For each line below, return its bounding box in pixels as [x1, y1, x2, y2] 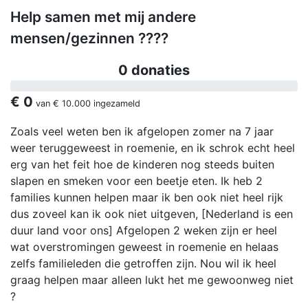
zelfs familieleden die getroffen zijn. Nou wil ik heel [10, 256, 276, 271]
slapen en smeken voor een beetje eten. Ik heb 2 [10, 174, 263, 188]
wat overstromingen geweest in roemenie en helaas [10, 240, 278, 254]
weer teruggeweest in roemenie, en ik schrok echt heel [10, 141, 295, 155]
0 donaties [118, 62, 190, 79]
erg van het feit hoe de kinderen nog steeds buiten [10, 157, 274, 172]
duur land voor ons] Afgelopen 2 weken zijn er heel [10, 223, 277, 238]
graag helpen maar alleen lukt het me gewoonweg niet [10, 273, 294, 287]
